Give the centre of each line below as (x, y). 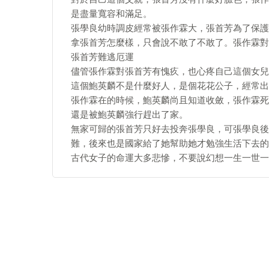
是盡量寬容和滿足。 (111, 14)
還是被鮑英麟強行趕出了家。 (129, 115)
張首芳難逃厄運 (102, 57)
